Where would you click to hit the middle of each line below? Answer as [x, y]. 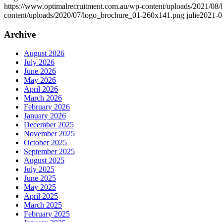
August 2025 [44, 161]
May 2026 [40, 80]
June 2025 [40, 178]
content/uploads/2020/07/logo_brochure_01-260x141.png [94, 15]
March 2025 [43, 205]
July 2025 [39, 169]
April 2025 [41, 196]
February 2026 [47, 107]
